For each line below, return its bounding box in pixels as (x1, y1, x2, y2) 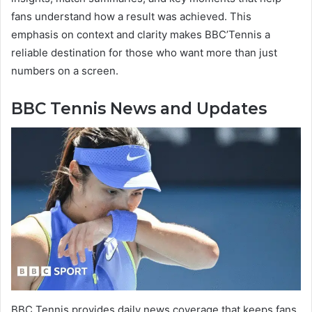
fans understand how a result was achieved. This (11, 9, 251, 23)
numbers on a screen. (11, 63, 118, 77)
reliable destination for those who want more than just (11, 45, 277, 59)
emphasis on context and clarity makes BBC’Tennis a (11, 27, 270, 41)
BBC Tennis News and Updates (11, 98, 267, 118)
